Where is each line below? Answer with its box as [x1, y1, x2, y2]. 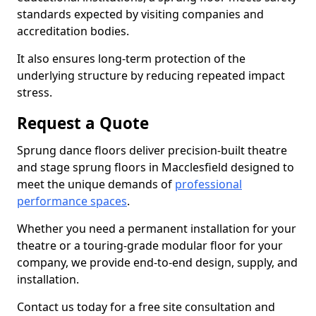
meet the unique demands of [17, 176, 175, 192]
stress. [17, 85, 52, 100]
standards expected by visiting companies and [17, 6, 264, 22]
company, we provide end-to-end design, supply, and [17, 255, 298, 270]
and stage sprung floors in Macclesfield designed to [17, 159, 294, 175]
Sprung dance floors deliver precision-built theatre [17, 142, 287, 158]
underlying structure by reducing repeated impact [17, 68, 285, 83]
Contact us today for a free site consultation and [17, 299, 275, 315]
